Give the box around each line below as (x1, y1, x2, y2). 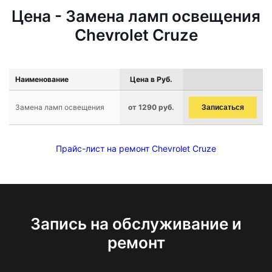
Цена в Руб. (130, 75, 172, 84)
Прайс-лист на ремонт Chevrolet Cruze (56, 143, 216, 154)
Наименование (15, 75, 69, 84)
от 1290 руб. (128, 103, 174, 112)
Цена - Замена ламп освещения (12, 7, 260, 25)
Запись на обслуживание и (30, 214, 242, 233)
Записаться (202, 103, 244, 112)
